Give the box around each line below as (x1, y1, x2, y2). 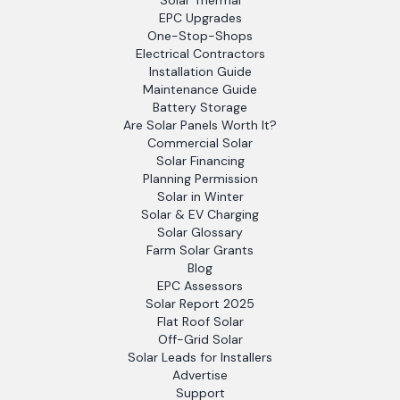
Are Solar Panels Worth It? (123, 117, 277, 133)
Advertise (172, 367, 228, 383)
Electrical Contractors (135, 46, 265, 62)
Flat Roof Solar (156, 313, 244, 329)
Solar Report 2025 (146, 296, 254, 312)
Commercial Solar (147, 135, 253, 151)
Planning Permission (142, 171, 258, 187)
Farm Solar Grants (146, 242, 254, 258)
